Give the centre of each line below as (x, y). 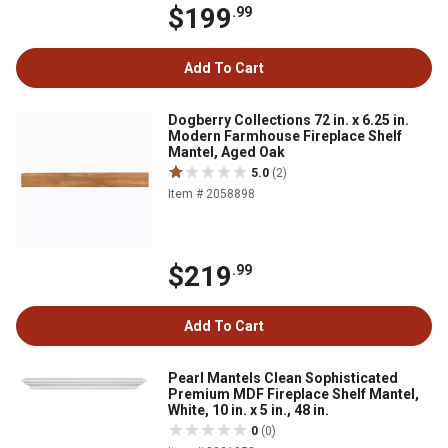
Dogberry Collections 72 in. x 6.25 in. (288, 120)
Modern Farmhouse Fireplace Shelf (285, 136)
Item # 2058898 (211, 194)
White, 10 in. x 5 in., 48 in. (248, 410)
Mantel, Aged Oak (226, 152)
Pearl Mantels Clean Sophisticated (283, 378)
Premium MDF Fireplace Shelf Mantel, (293, 394)
